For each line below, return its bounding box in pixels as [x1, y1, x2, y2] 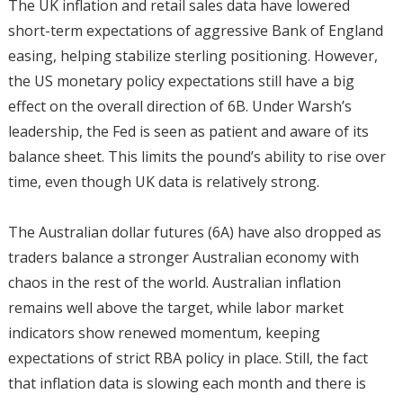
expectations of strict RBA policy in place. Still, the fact [7, 347, 368, 368]
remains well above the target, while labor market [7, 297, 344, 318]
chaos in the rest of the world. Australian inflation [7, 272, 341, 292]
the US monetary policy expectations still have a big [7, 70, 354, 91]
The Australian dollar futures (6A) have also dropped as [7, 221, 381, 242]
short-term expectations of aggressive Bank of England [7, 20, 383, 40]
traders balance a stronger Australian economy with [7, 246, 359, 267]
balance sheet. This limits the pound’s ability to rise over [7, 146, 386, 166]
